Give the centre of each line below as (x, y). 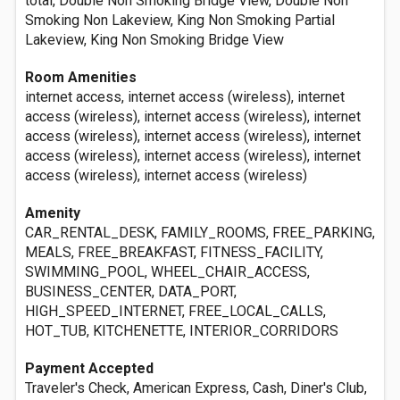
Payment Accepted (89, 368)
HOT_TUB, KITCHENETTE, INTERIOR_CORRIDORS (182, 331)
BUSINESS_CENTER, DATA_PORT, (131, 292)
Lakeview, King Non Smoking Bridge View (154, 40)
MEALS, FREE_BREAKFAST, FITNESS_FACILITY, (174, 252)
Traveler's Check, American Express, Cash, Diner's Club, (196, 388)
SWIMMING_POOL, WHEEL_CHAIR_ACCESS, (167, 272)
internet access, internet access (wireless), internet (185, 97)
